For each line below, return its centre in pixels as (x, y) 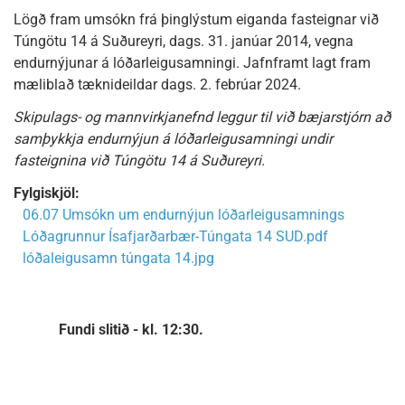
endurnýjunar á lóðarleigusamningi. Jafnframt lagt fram (192, 63)
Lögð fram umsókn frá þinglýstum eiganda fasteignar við (196, 19)
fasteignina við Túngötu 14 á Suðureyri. (139, 160)
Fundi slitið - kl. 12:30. (131, 330)
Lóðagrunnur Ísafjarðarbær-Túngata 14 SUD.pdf (175, 236)
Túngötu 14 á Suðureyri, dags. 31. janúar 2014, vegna (184, 41)
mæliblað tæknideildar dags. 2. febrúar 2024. (157, 85)
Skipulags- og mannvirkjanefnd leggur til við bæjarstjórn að (202, 117)
